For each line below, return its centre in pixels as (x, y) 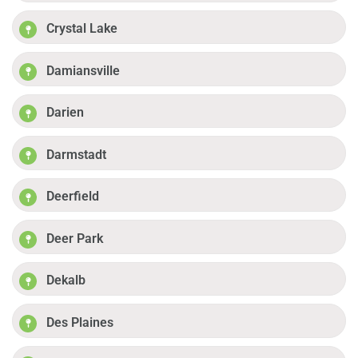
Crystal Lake (82, 29)
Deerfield (73, 197)
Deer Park (75, 238)
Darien (66, 113)
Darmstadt (77, 154)
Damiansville (84, 70)
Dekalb (66, 280)
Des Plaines (80, 322)
